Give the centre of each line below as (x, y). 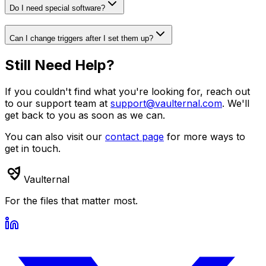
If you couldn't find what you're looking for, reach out (127, 92)
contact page (134, 137)
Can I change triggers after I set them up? (81, 39)
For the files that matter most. (71, 201)
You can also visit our (55, 137)
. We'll (236, 104)
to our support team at (58, 104)
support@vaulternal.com (166, 104)
